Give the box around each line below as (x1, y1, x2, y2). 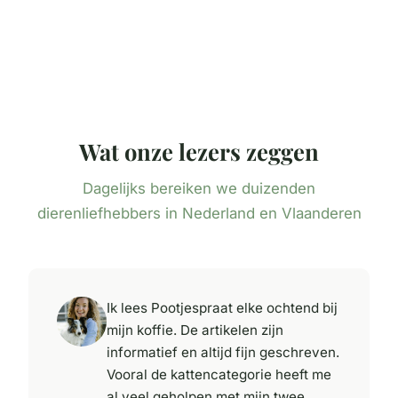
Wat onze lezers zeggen (79, 135, 319, 166)
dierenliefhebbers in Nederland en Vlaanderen (36, 203, 362, 222)
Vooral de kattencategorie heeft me (107, 365, 331, 383)
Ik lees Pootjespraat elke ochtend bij (107, 298, 338, 316)
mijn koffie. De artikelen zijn (107, 321, 283, 338)
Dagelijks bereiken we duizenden (83, 179, 315, 197)
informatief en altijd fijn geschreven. (107, 343, 339, 361)
